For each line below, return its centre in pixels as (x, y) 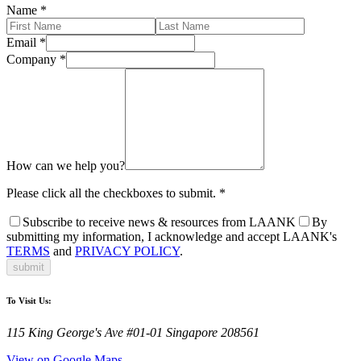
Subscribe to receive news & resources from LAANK (159, 222)
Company (31, 59)
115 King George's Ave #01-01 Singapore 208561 (133, 332)
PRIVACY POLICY (127, 251)
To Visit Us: (29, 300)
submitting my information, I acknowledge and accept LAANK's (172, 236)
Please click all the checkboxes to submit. (113, 193)
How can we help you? (66, 165)
